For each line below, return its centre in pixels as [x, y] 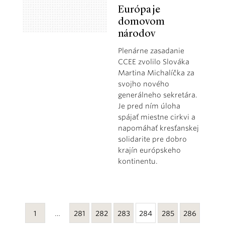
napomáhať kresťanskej [158, 128]
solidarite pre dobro [152, 139]
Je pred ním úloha [149, 106]
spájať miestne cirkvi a [156, 117]
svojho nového [143, 84]
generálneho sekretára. [157, 95]
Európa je [139, 10]
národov [136, 34]
